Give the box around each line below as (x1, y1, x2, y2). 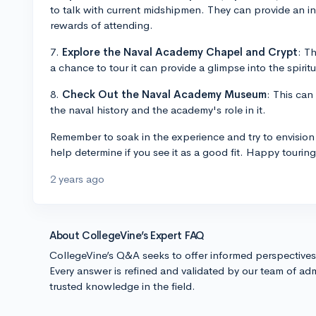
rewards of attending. (50, 18, 153, 32)
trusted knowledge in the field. (49, 279, 195, 293)
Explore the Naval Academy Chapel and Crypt (62, 45, 298, 59)
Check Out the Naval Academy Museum (62, 87, 267, 101)
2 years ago (50, 172, 104, 186)
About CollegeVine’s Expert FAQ (49, 229, 205, 242)
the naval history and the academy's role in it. (50, 103, 266, 116)
